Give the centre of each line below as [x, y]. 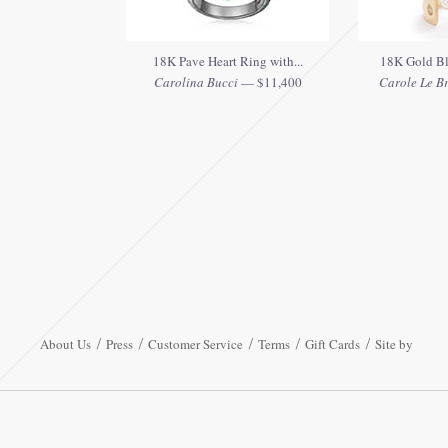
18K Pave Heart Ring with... [227, 61]
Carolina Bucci [195, 82]
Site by [394, 344]
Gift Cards [332, 344]
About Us [65, 344]
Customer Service [195, 344]
